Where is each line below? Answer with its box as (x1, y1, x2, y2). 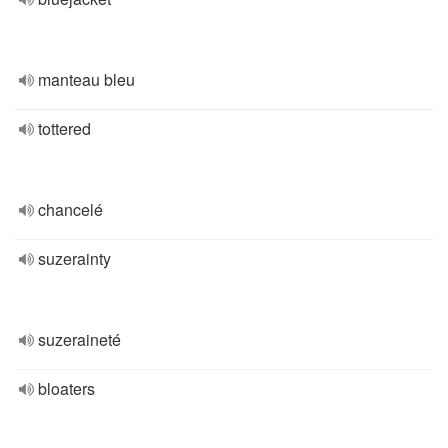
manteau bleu (38, 68, 135, 91)
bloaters (38, 377, 95, 400)
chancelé (38, 198, 103, 221)
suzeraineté (38, 328, 121, 351)
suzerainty (38, 247, 111, 270)
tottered (38, 117, 91, 140)
